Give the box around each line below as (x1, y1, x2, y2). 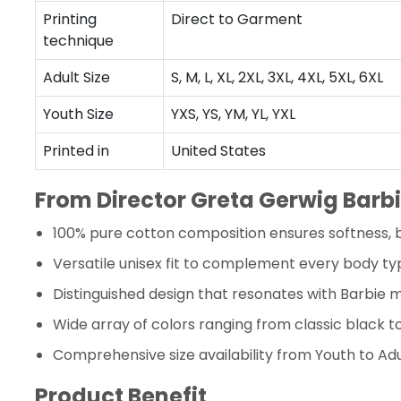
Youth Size (43, 104, 114, 124)
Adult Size (43, 67, 110, 88)
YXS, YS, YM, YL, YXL (171, 104, 295, 124)
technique (43, 30, 114, 51)
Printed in (43, 141, 109, 161)
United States (171, 141, 266, 161)
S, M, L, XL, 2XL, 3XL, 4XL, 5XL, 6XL (171, 67, 383, 88)
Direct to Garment (171, 9, 303, 30)
